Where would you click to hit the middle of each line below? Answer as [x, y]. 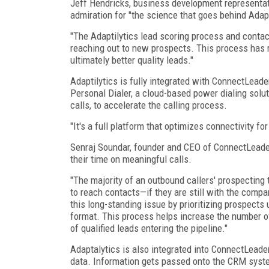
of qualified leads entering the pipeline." [149, 228]
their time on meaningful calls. [131, 159]
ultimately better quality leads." [132, 60]
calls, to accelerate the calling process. [150, 105]
